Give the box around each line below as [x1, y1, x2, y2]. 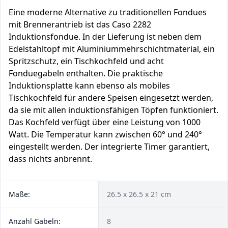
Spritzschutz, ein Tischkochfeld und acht [9, 55, 164, 67]
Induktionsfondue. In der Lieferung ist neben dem [9, 31, 202, 42]
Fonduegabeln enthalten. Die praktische [9, 68, 163, 79]
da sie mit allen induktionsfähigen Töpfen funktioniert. [9, 104, 218, 116]
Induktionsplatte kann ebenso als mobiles [9, 80, 170, 91]
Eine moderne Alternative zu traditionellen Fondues [9, 7, 207, 18]
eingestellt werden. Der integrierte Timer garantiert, [9, 141, 210, 152]
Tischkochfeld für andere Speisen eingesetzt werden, [9, 92, 213, 103]
